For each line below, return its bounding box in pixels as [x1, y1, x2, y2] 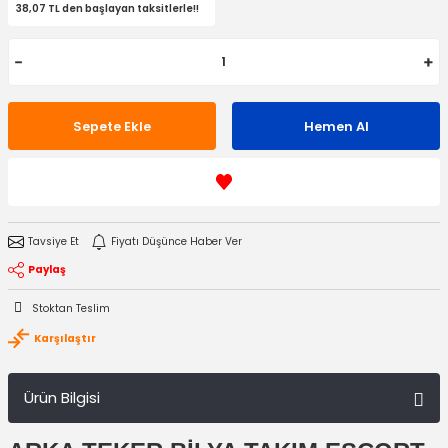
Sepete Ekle [73, 117, 151, 135]
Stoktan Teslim [32, 300, 110, 316]
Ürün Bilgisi [24, 387, 100, 408]
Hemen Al [303, 117, 369, 135]
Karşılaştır [34, 330, 96, 346]
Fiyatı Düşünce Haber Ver [111, 234, 242, 249]
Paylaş [28, 262, 66, 277]
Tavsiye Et [28, 234, 79, 249]
